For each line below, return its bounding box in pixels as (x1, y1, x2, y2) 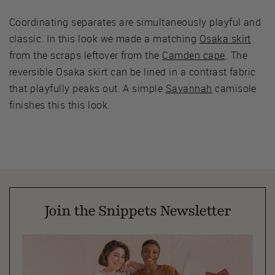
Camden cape (162, 48, 225, 62)
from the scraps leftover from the (9, 48, 163, 62)
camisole (212, 81, 257, 95)
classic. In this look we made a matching (9, 31, 199, 45)
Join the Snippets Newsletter (44, 200, 231, 221)
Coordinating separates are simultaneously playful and (9, 15, 261, 29)
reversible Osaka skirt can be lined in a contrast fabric (9, 64, 256, 79)
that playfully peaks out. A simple (9, 81, 166, 95)
